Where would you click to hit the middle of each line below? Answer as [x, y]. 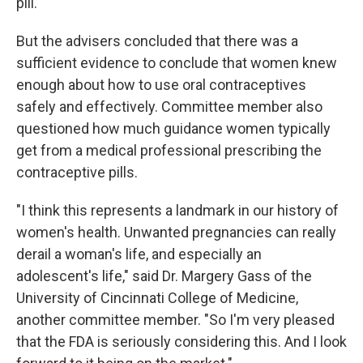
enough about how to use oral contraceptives [161, 85]
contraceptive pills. [77, 172]
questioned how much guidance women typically [173, 128]
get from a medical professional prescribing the [169, 150]
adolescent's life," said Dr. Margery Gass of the [164, 276]
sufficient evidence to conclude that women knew [177, 63]
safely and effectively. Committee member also [169, 107]
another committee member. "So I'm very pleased [175, 320]
